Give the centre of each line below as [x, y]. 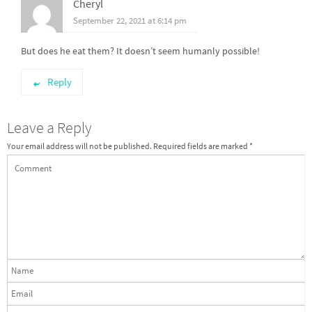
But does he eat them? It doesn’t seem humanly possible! [140, 51]
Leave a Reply [49, 127]
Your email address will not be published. [79, 146]
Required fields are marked [201, 146]
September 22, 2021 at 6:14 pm [130, 21]
